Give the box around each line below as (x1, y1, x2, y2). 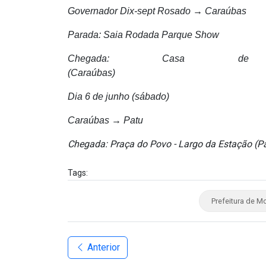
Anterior (85, 241, 120, 253)
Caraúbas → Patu (68, 115, 143, 125)
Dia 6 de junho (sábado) (68, 91, 169, 102)
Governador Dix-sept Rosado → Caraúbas (68, 5, 246, 16)
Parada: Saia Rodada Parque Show (68, 29, 219, 40)
